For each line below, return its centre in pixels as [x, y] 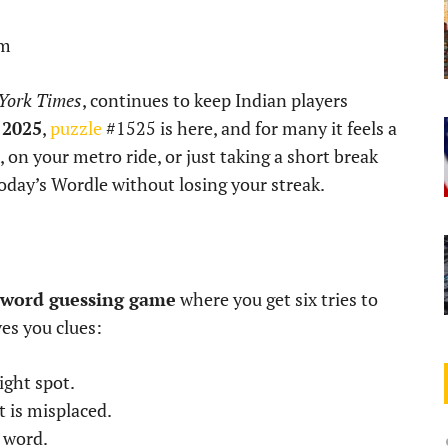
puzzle [76, 128]
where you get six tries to [277, 299]
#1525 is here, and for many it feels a [249, 128]
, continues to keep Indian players [215, 100]
